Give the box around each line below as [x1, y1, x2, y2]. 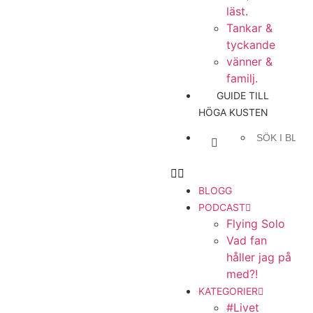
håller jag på [226, 250, 292, 264]
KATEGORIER [198, 285, 259, 297]
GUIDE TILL [217, 89, 270, 101]
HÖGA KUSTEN [198, 106, 269, 118]
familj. [226, 71, 259, 85]
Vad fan [226, 233, 268, 247]
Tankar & [226, 21, 273, 35]
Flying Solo [226, 217, 286, 231]
